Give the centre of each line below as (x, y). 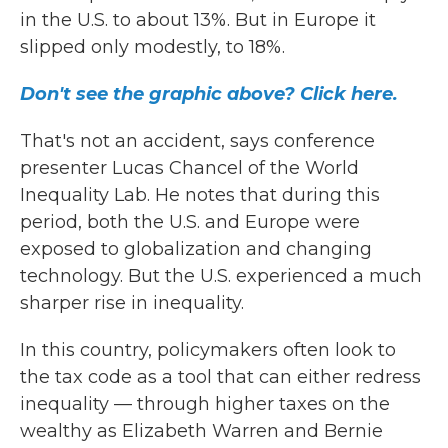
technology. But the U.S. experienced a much (221, 276)
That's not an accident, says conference (197, 141)
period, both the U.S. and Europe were (190, 222)
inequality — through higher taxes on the (205, 404)
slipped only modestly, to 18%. (152, 47)
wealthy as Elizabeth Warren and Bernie (201, 431)
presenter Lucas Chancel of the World (189, 168)
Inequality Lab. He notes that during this (200, 195)
